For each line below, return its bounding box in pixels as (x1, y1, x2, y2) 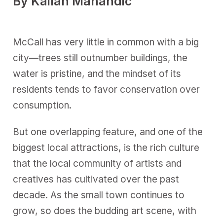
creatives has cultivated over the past (13, 174, 180, 185)
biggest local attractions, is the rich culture (13, 142, 200, 154)
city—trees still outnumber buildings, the (13, 52, 188, 64)
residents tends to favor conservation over (13, 83, 200, 95)
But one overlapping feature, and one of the (13, 126, 203, 138)
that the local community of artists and (13, 158, 182, 170)
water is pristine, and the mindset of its (13, 68, 182, 79)
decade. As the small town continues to (13, 189, 185, 201)
